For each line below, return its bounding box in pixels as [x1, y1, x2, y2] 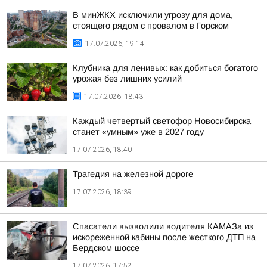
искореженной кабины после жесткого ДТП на [73, 232, 256, 242]
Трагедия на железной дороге [73, 169, 193, 179]
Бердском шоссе [73, 243, 139, 253]
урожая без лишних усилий [73, 74, 182, 83]
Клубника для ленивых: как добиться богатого [73, 63, 258, 73]
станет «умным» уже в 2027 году [73, 127, 204, 136]
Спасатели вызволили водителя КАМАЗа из [73, 222, 253, 231]
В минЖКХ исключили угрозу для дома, [73, 10, 233, 20]
